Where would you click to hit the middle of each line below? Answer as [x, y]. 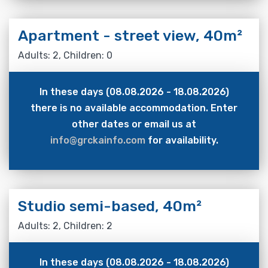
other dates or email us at [134, 124]
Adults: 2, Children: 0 [65, 55]
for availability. [182, 140]
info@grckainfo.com [98, 140]
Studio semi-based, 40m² [110, 206]
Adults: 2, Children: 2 [65, 226]
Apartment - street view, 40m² [130, 35]
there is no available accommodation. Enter [134, 108]
